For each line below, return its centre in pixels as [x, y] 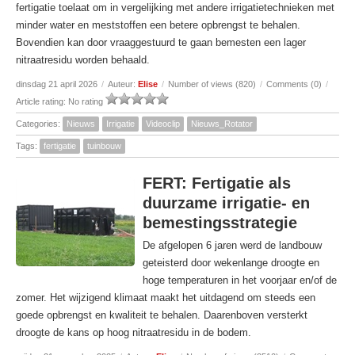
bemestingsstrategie [220, 223]
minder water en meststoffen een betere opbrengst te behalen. [158, 25]
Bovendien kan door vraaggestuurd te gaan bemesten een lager [161, 42]
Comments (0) [294, 84]
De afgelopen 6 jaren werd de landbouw [232, 245]
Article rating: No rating [61, 101]
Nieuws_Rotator [222, 124]
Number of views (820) [212, 84]
